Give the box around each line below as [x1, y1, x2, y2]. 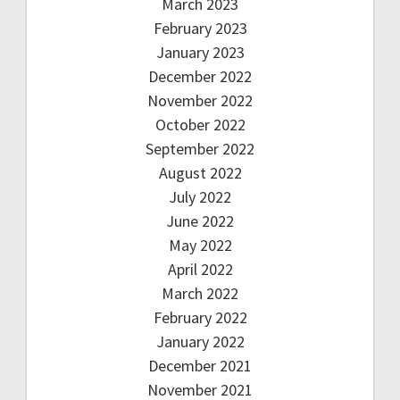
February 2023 [153, 17, 247, 38]
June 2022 [166, 210, 234, 231]
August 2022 [158, 162, 242, 183]
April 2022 [167, 258, 233, 279]
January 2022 [155, 330, 245, 352]
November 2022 [147, 89, 253, 111]
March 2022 [162, 282, 238, 304]
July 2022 [169, 186, 231, 207]
